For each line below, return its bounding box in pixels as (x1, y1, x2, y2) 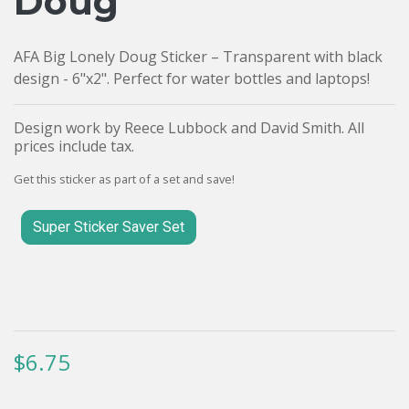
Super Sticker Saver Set (33, 217, 184, 236)
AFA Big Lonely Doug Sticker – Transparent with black (14, 46, 383, 67)
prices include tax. (14, 135, 134, 156)
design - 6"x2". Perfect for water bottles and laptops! (14, 68, 370, 89)
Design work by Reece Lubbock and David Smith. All (14, 117, 364, 138)
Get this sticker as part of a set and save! (14, 170, 235, 187)
